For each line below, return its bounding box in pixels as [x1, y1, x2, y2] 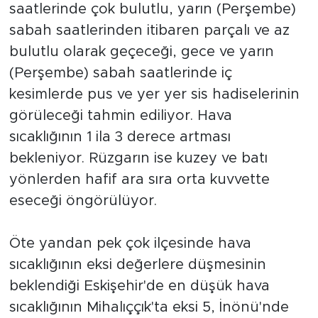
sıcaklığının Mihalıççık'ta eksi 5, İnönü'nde [9, 300, 289, 314]
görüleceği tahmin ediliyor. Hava [9, 108, 232, 123]
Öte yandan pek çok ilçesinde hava [9, 236, 251, 251]
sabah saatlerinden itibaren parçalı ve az [9, 23, 290, 38]
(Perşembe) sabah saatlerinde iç [9, 65, 232, 80]
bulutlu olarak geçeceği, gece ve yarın [9, 44, 274, 59]
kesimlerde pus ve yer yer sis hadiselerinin [9, 87, 300, 102]
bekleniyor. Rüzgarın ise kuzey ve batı [9, 150, 268, 165]
